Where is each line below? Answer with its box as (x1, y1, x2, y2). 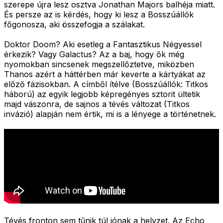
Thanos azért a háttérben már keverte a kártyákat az (4, 69, 206, 79)
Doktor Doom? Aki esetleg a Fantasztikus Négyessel (4, 39, 202, 49)
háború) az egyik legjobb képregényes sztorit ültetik (4, 89, 200, 99)
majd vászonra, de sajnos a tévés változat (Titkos (4, 99, 190, 109)
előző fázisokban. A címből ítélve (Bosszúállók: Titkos (4, 79, 208, 89)
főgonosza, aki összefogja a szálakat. (4, 19, 145, 29)
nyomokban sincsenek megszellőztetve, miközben (4, 59, 194, 69)
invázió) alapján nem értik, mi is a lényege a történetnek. (4, 109, 216, 119)
